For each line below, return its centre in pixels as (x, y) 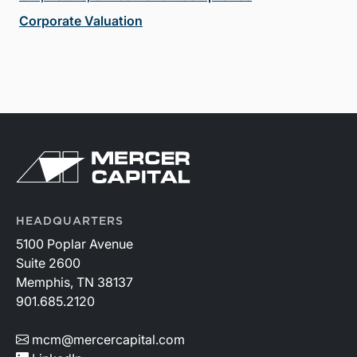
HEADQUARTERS (70, 221)
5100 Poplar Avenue (75, 243)
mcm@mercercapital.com (108, 339)
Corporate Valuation (81, 20)
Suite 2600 (48, 263)
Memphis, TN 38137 (75, 282)
